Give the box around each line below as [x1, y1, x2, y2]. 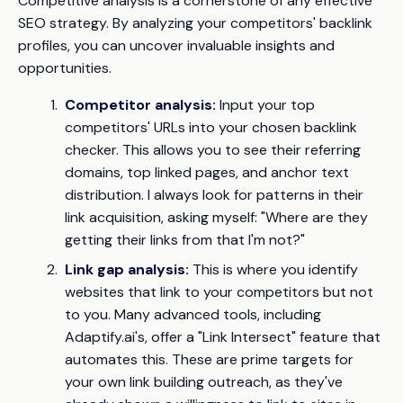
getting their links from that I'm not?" [65, 230, 305, 250]
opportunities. [18, 58, 112, 78]
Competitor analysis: [65, 95, 216, 115]
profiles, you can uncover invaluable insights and [18, 36, 335, 56]
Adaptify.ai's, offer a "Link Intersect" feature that [65, 327, 381, 347]
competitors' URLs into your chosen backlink [65, 118, 357, 138]
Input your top [216, 95, 315, 115]
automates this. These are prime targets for [65, 350, 354, 370]
